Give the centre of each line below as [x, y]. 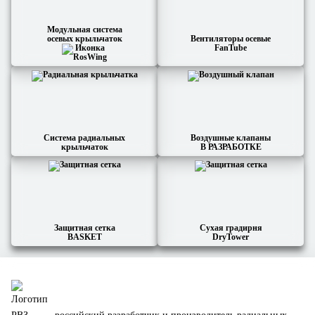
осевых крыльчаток [84, 39]
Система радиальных [84, 138]
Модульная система [84, 30]
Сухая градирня [231, 228]
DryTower [231, 237]
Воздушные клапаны [231, 138]
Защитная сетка [84, 228]
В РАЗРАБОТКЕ [231, 147]
